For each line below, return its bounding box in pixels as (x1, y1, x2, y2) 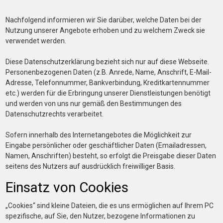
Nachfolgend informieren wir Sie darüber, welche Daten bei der (5, 16, 202, 24)
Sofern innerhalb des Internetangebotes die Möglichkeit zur (5, 131, 192, 139)
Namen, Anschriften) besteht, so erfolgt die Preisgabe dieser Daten (5, 152, 216, 160)
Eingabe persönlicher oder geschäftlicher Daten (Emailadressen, (5, 141, 207, 149)
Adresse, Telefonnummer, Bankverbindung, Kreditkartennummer (5, 79, 210, 87)
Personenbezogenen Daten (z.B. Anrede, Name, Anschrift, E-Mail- (5, 68, 212, 76)
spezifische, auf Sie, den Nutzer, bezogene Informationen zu (5, 212, 195, 220)
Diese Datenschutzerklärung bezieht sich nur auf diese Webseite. (5, 58, 209, 66)
